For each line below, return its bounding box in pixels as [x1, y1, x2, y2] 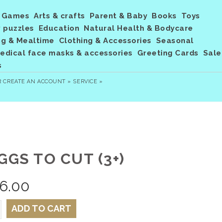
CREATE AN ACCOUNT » [3, 78, 71, 85]
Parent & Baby [89, 11, 147, 20]
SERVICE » [73, 78, 103, 85]
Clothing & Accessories [58, 36, 152, 45]
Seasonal [156, 36, 194, 45]
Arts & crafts [34, 11, 85, 20]
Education [38, 24, 79, 33]
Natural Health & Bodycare [84, 24, 193, 33]
